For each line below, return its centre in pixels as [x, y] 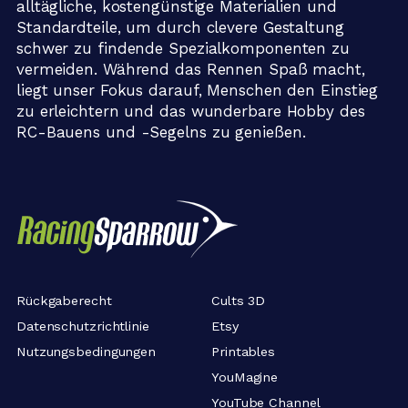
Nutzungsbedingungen [86, 351]
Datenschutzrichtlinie [82, 326]
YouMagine [245, 377]
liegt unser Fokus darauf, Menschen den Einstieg [197, 91]
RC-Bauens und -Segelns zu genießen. [161, 133]
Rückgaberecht [64, 300]
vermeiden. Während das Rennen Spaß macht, [190, 70]
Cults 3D [239, 300]
